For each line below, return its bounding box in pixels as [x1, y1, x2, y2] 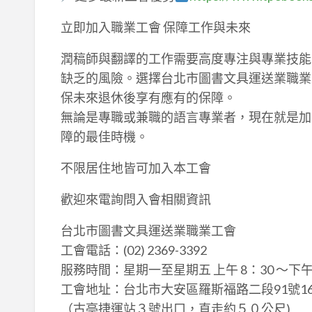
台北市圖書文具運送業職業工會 [60, 222, 236, 238]
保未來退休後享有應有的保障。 [60, 89, 236, 105]
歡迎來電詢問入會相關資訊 [60, 191, 211, 207]
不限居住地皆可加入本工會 [60, 159, 211, 175]
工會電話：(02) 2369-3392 [60, 242, 207, 258]
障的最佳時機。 [60, 128, 148, 144]
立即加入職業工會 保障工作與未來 [60, 19, 251, 35]
